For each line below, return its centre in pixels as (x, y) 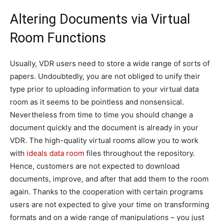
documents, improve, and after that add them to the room (109, 179)
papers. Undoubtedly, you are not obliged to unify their (105, 76)
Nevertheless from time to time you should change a (101, 115)
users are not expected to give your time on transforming (110, 204)
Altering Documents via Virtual (100, 19)
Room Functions (58, 38)
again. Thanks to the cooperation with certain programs (107, 192)
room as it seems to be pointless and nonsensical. (97, 102)
